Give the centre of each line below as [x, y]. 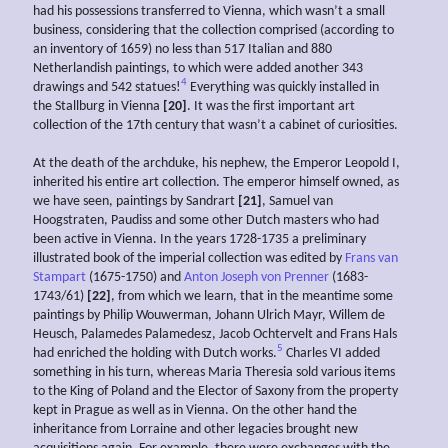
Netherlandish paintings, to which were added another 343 [198, 68]
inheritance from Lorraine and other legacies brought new [195, 429]
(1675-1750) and [135, 277]
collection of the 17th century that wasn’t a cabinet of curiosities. [215, 125]
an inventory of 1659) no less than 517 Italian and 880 [182, 49]
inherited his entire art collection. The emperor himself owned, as [216, 182]
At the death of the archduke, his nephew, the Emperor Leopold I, [216, 163]
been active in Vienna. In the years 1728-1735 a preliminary [199, 239]
